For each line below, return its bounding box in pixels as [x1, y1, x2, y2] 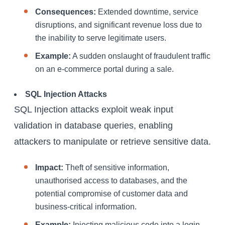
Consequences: [35, 8, 96, 17]
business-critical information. [35, 202, 137, 211]
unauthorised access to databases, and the [35, 176, 187, 185]
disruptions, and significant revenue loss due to [35, 21, 202, 30]
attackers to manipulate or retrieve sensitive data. [14, 137, 211, 147]
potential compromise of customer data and [35, 189, 188, 198]
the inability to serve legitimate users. [35, 34, 166, 43]
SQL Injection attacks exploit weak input [14, 104, 173, 115]
